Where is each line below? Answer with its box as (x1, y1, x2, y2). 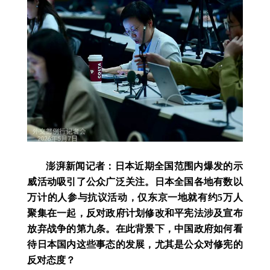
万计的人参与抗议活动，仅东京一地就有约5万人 (27, 192, 243, 202)
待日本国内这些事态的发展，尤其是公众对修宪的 (27, 239, 243, 250)
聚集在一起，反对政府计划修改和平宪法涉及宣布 (27, 207, 243, 218)
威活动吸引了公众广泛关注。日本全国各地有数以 (27, 176, 243, 187)
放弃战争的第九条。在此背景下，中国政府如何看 (27, 223, 243, 234)
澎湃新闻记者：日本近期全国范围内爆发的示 (46, 160, 243, 171)
